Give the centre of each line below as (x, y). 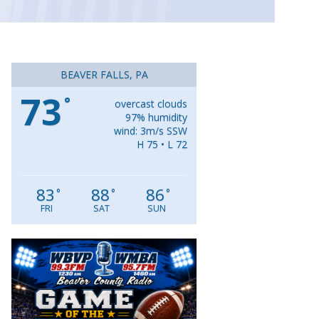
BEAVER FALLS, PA (104, 75)
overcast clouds (151, 104)
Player (230, 265)
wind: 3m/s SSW (151, 131)
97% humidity (156, 117)
